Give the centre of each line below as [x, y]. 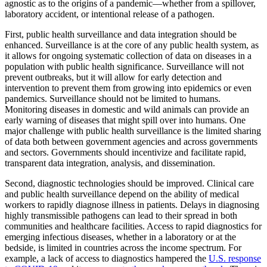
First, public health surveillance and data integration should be [121, 35]
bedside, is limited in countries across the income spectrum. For [123, 248]
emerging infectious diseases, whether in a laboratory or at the [120, 237]
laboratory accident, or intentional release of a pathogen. [110, 14]
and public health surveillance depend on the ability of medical [122, 194]
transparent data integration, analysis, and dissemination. [110, 163]
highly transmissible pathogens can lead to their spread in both [121, 216]
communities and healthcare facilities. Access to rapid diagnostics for [133, 226]
